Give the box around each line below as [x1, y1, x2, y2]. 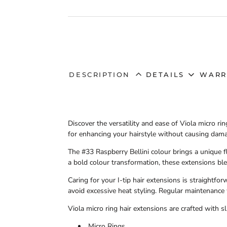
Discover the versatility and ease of [68, 118, 180, 128]
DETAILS [145, 70, 184, 79]
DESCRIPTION [69, 70, 130, 79]
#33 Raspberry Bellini [82, 146, 149, 157]
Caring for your [68, 175, 118, 185]
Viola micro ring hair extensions [68, 203, 168, 213]
